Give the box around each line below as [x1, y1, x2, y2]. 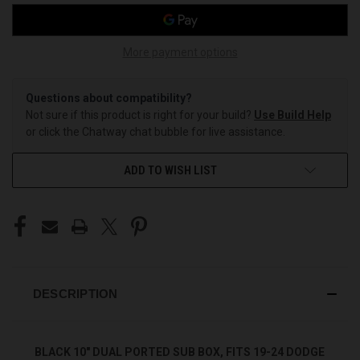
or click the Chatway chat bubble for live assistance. [26, 125, 285, 138]
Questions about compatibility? [26, 91, 192, 104]
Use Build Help [254, 108, 331, 121]
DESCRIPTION [32, 286, 118, 301]
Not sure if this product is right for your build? [26, 108, 254, 121]
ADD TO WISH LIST [124, 162, 217, 178]
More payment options [122, 45, 238, 59]
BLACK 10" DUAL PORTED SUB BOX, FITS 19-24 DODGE [35, 345, 325, 358]
